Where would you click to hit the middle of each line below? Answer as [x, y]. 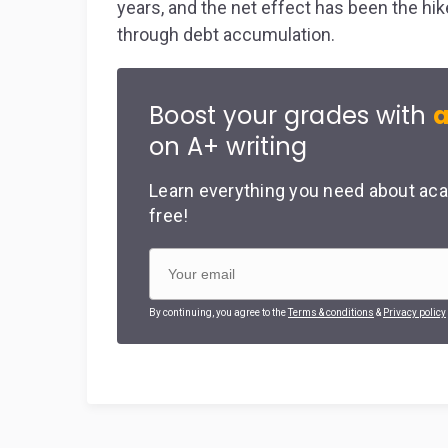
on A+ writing [228, 146]
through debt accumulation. [226, 34]
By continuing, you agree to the [218, 312]
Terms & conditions [331, 312]
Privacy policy [414, 312]
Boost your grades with [291, 115]
